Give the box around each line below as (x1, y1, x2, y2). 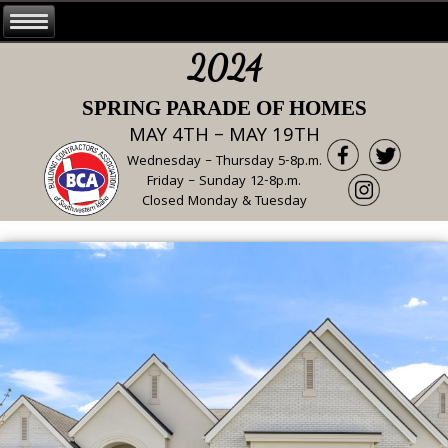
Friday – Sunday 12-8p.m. (147, 170, 301, 193)
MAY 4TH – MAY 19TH (128, 120, 320, 153)
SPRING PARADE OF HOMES (81, 95, 367, 120)
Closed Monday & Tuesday (141, 190, 307, 213)
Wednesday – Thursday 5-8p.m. (126, 150, 322, 173)
